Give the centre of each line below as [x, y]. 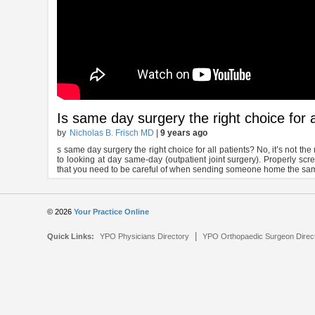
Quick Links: [71, 237]
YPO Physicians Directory [145, 237]
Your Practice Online [112, 212]
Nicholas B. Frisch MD [112, 133]
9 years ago [184, 133]
